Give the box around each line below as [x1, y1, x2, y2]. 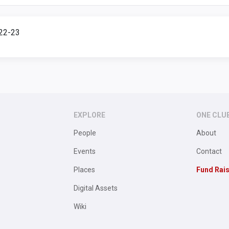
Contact [196, 147, 222, 155]
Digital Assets [74, 184, 118, 192]
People [74, 129, 96, 137]
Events [74, 147, 96, 155]
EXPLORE [74, 111, 105, 119]
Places [74, 166, 95, 174]
